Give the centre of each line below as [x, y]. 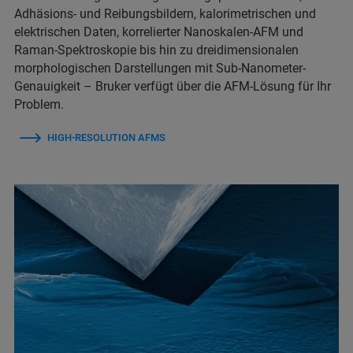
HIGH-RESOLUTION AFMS [106, 138]
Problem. [39, 105]
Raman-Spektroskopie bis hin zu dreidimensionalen [156, 50]
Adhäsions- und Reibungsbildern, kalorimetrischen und [165, 14]
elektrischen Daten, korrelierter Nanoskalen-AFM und [159, 32]
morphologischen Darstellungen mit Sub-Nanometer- [160, 69]
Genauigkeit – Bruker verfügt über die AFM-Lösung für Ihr [173, 87]
